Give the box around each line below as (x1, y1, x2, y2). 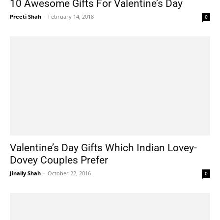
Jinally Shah (10, 169, 41, 177)
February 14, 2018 (48, 13, 94, 21)
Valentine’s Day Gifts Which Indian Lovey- (10, 141, 197, 154)
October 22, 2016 (48, 169, 91, 177)
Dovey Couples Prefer (10, 154, 108, 166)
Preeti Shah (10, 13, 41, 21)
